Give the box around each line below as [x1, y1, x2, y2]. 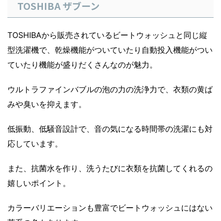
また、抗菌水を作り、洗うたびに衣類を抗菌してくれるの [7, 163, 213, 174]
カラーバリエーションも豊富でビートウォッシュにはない [7, 203, 213, 213]
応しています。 [7, 139, 63, 149]
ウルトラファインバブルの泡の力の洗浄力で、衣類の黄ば [7, 84, 213, 95]
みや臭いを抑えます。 [7, 99, 86, 110]
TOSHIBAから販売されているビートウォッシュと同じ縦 [7, 30, 207, 40]
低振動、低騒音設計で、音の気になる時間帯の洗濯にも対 [7, 124, 213, 134]
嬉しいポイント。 [7, 178, 71, 188]
